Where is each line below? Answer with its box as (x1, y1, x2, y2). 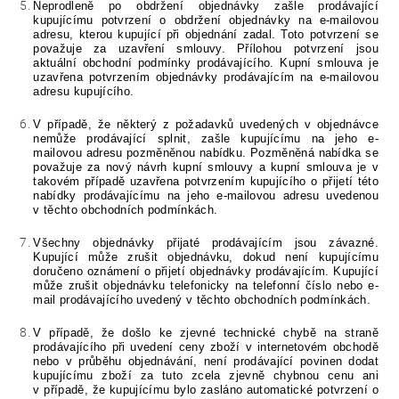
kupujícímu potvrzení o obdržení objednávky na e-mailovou (33, 13, 379, 28)
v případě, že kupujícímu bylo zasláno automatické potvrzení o (33, 383, 379, 397)
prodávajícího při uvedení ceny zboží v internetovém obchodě (33, 340, 379, 354)
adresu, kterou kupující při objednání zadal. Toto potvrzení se (33, 28, 379, 42)
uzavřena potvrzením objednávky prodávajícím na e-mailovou (33, 70, 379, 85)
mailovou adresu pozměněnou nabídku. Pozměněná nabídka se (33, 146, 379, 160)
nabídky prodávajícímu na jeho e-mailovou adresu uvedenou (33, 189, 379, 203)
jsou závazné (294, 236, 375, 250)
